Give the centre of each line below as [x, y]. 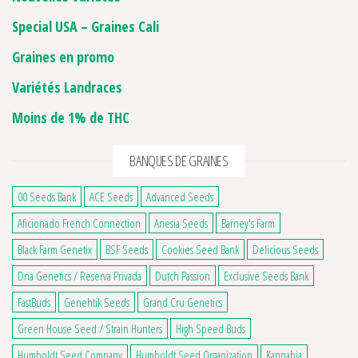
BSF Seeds [127, 249]
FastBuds [34, 302]
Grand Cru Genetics [183, 302]
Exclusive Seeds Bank [266, 275]
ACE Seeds [111, 196]
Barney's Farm [248, 223]
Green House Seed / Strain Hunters [90, 328]
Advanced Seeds [180, 196]
